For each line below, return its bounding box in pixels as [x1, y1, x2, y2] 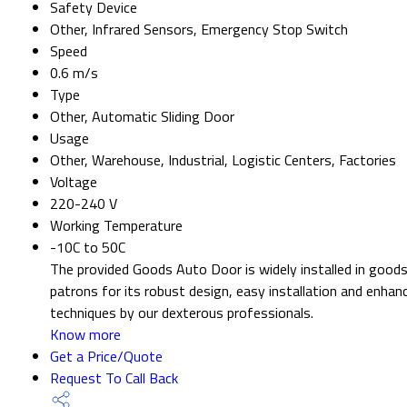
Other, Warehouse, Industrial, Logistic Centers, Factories [50, 148, 396, 171]
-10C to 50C [50, 235, 125, 258]
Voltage [50, 170, 97, 193]
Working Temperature [50, 213, 183, 236]
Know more [50, 323, 121, 345]
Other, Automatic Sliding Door [50, 104, 234, 127]
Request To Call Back [50, 366, 178, 389]
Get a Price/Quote [50, 344, 163, 367]
